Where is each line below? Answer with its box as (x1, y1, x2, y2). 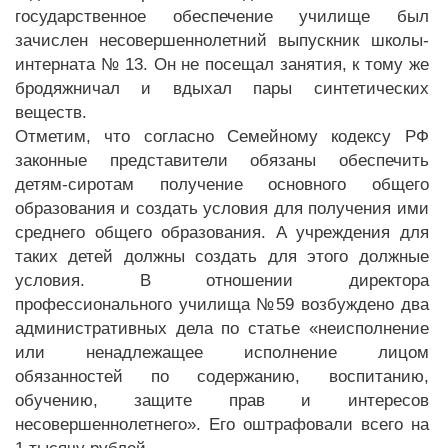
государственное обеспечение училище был (15, 7, 429, 26)
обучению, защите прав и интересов (15, 391, 429, 410)
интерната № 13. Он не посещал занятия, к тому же (15, 55, 429, 74)
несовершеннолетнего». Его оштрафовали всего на (15, 415, 429, 434)
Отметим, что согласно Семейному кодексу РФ (15, 127, 429, 146)
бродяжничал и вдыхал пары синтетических (15, 79, 429, 98)
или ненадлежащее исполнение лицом (15, 343, 429, 362)
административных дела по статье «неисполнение (15, 319, 429, 338)
